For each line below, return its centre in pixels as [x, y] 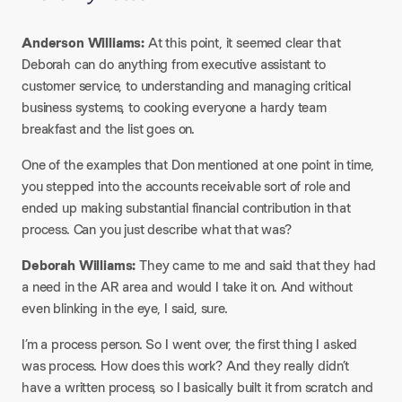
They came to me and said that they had [256, 265]
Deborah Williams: [79, 265]
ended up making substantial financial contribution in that [186, 208]
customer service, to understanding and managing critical [187, 86]
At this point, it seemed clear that [243, 43]
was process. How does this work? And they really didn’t [186, 366]
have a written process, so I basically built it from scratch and [197, 387]
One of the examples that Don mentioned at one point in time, [198, 165]
